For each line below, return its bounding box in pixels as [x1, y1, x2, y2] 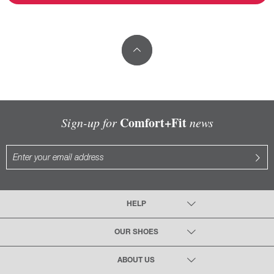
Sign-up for [61, 114, 120, 130]
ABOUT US [117, 257, 157, 264]
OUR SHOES [114, 229, 160, 235]
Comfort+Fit [119, 114, 187, 131]
